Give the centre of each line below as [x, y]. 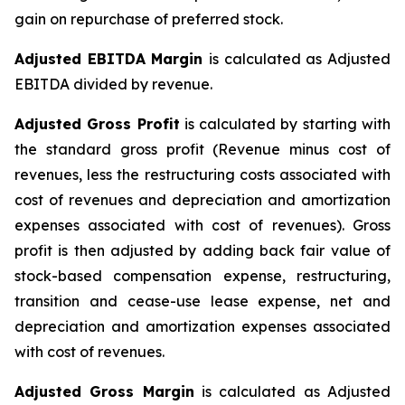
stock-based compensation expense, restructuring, [202, 276]
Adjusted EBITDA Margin [112, 59]
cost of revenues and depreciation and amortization [202, 200]
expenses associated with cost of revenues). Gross [202, 225]
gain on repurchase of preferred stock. [149, 19]
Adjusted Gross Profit [97, 124]
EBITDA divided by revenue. [113, 84]
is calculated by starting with [285, 124]
